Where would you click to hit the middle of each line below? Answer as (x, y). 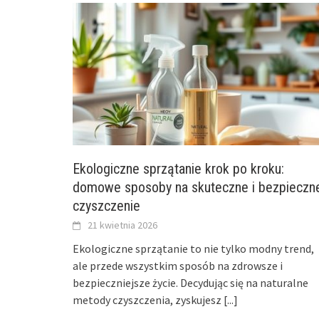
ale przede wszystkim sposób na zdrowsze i (178, 266)
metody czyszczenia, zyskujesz (148, 300)
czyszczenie (106, 206)
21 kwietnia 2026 (122, 225)
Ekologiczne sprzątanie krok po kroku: (178, 169)
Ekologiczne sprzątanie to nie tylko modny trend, (193, 249)
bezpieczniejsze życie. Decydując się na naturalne (190, 283)
